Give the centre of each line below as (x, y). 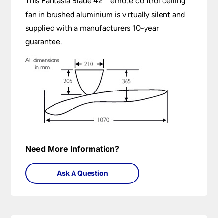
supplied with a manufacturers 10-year (92, 28)
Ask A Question (82, 173)
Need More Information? (73, 149)
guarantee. (44, 42)
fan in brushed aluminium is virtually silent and (105, 15)
